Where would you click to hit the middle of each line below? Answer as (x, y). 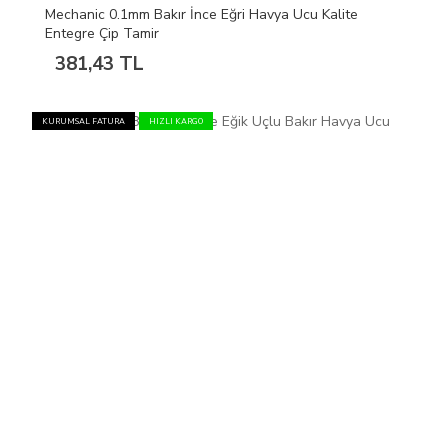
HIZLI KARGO (176, 122)
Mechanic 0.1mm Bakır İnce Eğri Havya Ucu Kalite (201, 15)
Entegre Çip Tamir (102, 34)
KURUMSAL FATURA (83, 122)
